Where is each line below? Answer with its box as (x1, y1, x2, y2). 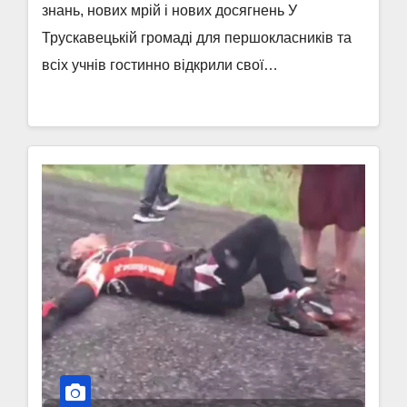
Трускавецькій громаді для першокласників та (42, 30, 352, 45)
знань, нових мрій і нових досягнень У (42, 3, 297, 18)
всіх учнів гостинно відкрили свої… (42, 57, 278, 73)
